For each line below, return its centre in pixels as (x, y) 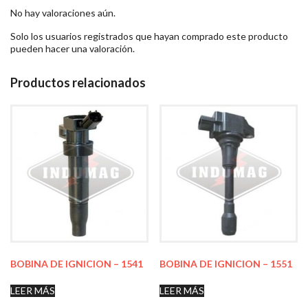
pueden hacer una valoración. (73, 49)
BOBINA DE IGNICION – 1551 (226, 263)
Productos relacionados (78, 83)
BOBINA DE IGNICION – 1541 (77, 263)
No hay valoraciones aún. (63, 13)
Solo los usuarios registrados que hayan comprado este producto (149, 36)
